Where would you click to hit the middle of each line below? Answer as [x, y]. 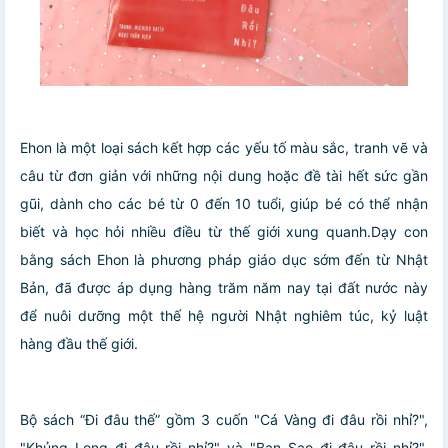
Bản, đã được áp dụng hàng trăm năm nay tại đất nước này [224, 288]
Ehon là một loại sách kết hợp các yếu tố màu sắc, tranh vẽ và [224, 148]
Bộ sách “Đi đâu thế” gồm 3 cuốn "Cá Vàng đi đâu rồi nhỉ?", [224, 420]
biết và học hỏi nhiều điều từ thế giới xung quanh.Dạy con [224, 232]
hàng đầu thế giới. [79, 344]
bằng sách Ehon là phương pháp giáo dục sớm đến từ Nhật [224, 260]
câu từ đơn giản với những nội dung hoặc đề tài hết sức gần [224, 176]
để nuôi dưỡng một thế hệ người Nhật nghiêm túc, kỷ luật [224, 316]
